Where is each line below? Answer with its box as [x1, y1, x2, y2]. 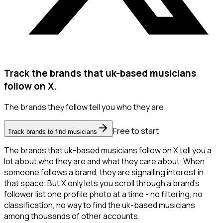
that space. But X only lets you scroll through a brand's [4, 178, 200, 189]
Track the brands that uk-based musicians [4, 66, 196, 80]
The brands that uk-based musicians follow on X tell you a [4, 145, 212, 156]
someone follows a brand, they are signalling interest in [4, 167, 204, 178]
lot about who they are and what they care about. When [4, 156, 205, 167]
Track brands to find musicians [8, 128, 97, 136]
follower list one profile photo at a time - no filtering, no [4, 189, 203, 200]
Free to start [113, 125, 159, 137]
